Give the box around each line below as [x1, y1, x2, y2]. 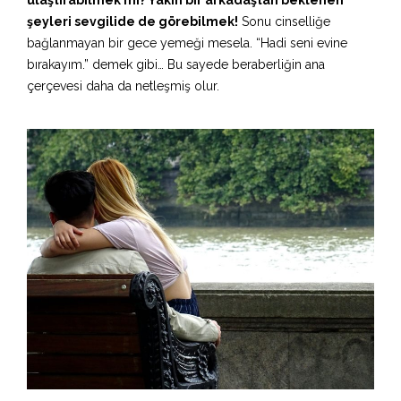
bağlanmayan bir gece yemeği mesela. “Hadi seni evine [27, 35, 347, 50]
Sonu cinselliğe [238, 13, 330, 29]
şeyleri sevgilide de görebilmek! [27, 13, 238, 29]
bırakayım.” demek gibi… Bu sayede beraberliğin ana [27, 56, 325, 72]
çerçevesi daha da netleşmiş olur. [27, 78, 219, 93]
